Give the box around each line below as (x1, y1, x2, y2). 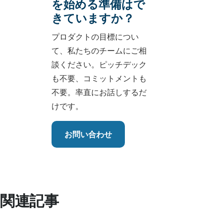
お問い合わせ (64, 129, 112, 140)
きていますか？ (52, 9, 134, 26)
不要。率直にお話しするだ (52, 87, 147, 98)
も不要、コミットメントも (52, 73, 147, 84)
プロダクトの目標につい (52, 31, 139, 43)
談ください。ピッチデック (52, 59, 147, 70)
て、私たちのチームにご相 (52, 45, 147, 56)
